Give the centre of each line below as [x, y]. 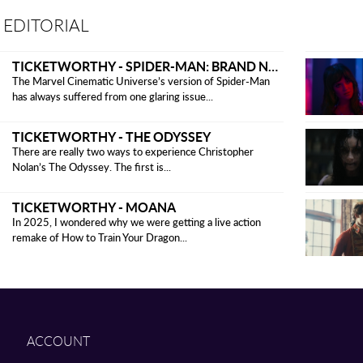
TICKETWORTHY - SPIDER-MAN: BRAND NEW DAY [273, 66]
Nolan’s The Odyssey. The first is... [91, 168]
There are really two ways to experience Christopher [132, 152]
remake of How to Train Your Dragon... [99, 238]
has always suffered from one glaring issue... [112, 97]
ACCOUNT [58, 341]
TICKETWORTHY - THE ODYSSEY [111, 136]
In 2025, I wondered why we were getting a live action [136, 223]
